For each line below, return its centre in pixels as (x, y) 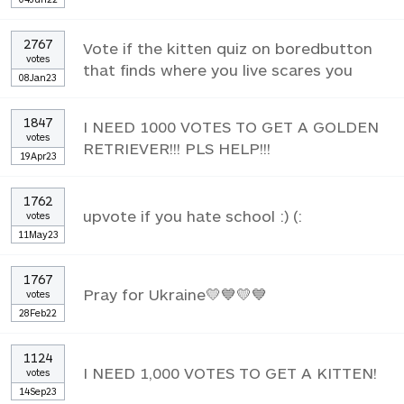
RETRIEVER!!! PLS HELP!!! (177, 147)
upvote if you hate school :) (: (193, 215)
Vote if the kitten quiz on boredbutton (228, 47)
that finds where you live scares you (218, 69)
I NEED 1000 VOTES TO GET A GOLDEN (231, 126)
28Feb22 (38, 312)
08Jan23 (38, 77)
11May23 (38, 234)
